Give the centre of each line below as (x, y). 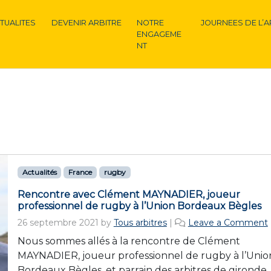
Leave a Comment (228, 223)
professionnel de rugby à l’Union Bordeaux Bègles (139, 206)
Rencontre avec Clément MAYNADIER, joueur (129, 194)
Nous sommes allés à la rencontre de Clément (129, 241)
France (80, 172)
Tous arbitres (140, 223)
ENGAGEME (159, 34)
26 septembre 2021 (58, 223)
